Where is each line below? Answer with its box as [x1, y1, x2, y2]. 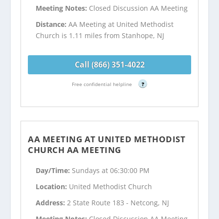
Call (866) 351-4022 [74, 59, 145, 70]
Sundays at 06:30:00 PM [72, 166, 150, 175]
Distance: [36, 19, 69, 29]
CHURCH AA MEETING [28, 144, 121, 155]
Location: [36, 182, 69, 192]
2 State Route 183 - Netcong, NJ [67, 197, 170, 207]
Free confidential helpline [72, 80, 133, 88]
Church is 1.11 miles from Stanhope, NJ [36, 30, 165, 40]
